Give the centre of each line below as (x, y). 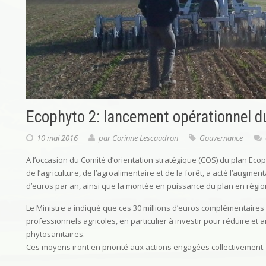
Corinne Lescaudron (145, 138)
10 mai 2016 (57, 138)
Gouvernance (221, 138)
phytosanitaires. (56, 234)
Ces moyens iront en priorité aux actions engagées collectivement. (145, 247)
